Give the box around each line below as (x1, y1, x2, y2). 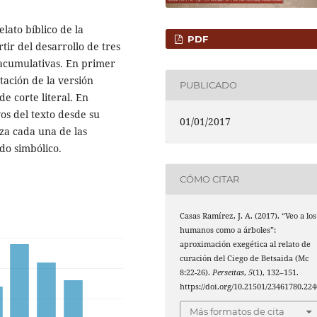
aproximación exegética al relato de (180, 238, 311, 249)
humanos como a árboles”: (180, 224, 277, 235)
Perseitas (212, 267, 245, 277)
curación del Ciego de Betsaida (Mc (180, 253, 309, 263)
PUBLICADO (180, 79, 238, 91)
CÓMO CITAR (180, 173, 240, 185)
